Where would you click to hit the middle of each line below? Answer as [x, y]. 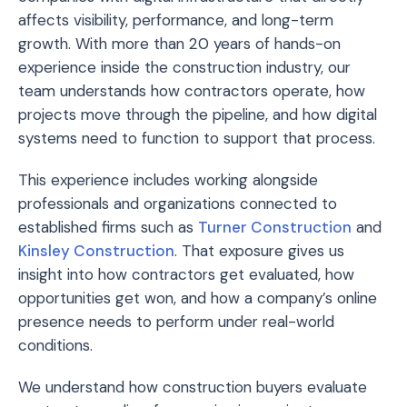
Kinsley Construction [96, 251]
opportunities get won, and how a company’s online [198, 298]
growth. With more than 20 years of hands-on [179, 44]
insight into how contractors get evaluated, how [186, 275]
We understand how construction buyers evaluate [193, 387]
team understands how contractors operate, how [192, 91]
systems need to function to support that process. [197, 139]
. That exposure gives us [259, 251]
